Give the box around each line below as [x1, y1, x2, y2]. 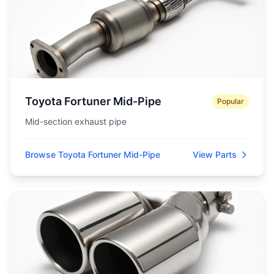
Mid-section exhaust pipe [25, 116, 127, 127]
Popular [217, 97, 244, 106]
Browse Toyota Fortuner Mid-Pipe [25, 149, 160, 160]
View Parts [193, 149, 237, 160]
